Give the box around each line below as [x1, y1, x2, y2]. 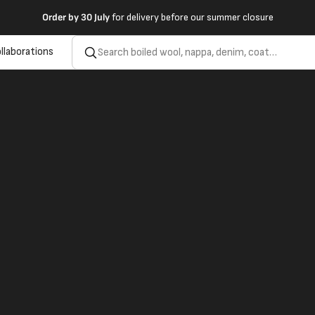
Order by [41, 11, 79, 23]
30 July [80, 11, 110, 23]
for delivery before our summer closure [109, 11, 274, 23]
